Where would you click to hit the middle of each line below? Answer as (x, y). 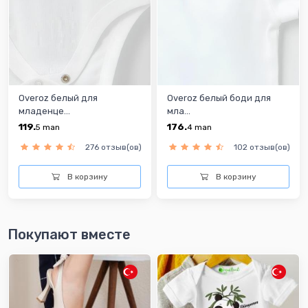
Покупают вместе (69, 234)
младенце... (44, 111)
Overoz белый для (58, 98)
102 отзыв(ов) (262, 147)
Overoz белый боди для (219, 98)
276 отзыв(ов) (113, 147)
